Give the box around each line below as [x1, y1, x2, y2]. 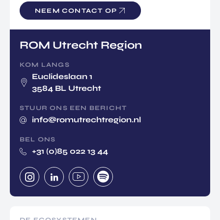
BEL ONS [20, 136, 56, 144]
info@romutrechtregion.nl [32, 115, 141, 125]
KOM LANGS [20, 61, 70, 69]
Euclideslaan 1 [32, 72, 92, 82]
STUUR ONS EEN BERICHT [20, 104, 127, 112]
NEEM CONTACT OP [35, 6, 117, 15]
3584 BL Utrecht [32, 83, 101, 93]
